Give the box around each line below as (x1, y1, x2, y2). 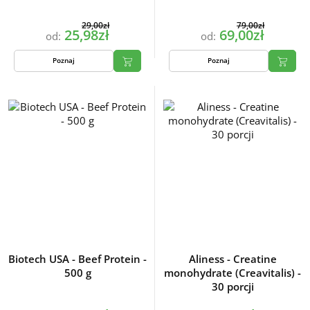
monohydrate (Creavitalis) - (164, 266, 301, 280)
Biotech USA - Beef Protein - (8, 252, 147, 266)
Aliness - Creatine (188, 252, 277, 266)
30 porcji (211, 280, 254, 294)
